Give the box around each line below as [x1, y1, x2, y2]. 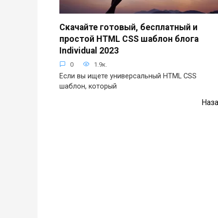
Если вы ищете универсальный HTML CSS [59, 72, 197, 80]
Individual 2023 [59, 45, 119, 55]
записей [59, 109, 88, 119]
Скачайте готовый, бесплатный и [59, 22, 198, 32]
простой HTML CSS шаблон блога [59, 34, 199, 44]
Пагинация [59, 97, 98, 107]
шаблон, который [59, 82, 117, 91]
